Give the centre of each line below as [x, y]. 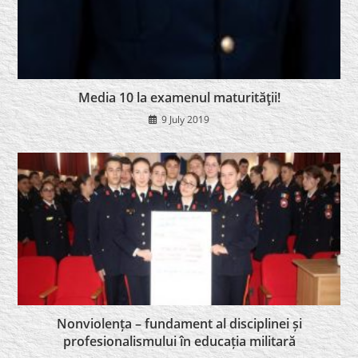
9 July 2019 [185, 119]
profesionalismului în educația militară [179, 341]
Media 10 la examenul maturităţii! [179, 97]
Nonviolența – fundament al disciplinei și [179, 323]
